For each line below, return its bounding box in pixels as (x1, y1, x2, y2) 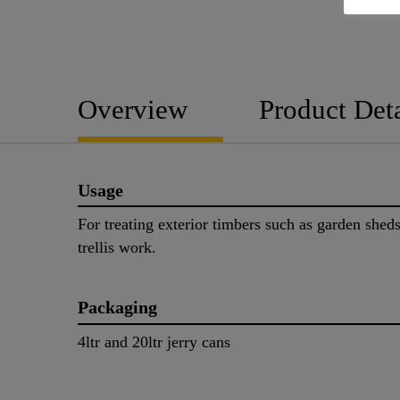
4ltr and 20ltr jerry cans (78, 333, 230, 352)
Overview (78, 93, 187, 125)
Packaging (78, 297, 157, 318)
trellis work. (78, 238, 156, 257)
